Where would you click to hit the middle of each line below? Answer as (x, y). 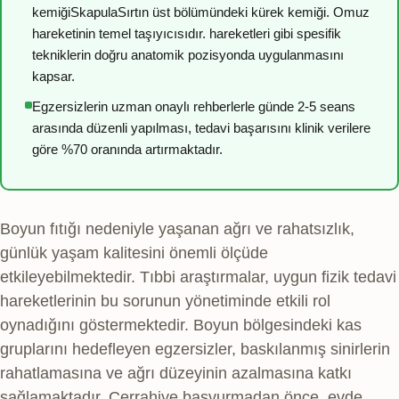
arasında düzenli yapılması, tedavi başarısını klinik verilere (201, 128)
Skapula (94, 12)
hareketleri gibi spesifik (273, 34)
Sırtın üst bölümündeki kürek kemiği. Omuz (244, 12)
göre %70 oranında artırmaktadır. (127, 150)
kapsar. (53, 77)
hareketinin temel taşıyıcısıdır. (119, 34)
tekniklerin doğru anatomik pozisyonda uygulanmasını (188, 55)
